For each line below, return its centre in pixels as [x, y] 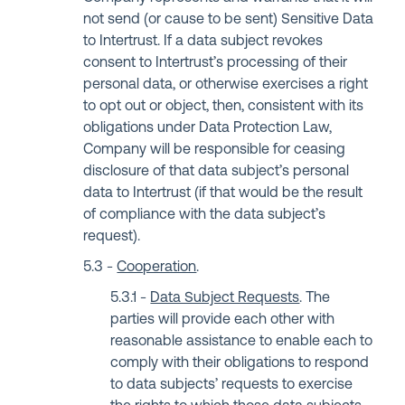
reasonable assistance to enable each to [242, 342]
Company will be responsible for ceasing [215, 150]
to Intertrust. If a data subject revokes [203, 42]
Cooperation [157, 268]
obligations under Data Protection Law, [208, 128]
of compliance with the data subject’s [205, 215]
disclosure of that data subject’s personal [217, 172]
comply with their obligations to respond [240, 363]
